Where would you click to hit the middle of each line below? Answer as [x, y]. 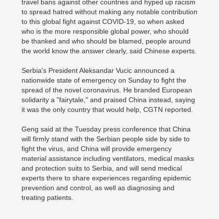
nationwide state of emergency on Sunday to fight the [104, 80]
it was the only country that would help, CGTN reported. [107, 109]
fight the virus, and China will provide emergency [97, 149]
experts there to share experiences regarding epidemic [106, 178]
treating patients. [47, 197]
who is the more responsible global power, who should [105, 31]
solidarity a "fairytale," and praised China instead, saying [108, 100]
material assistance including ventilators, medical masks [108, 158]
